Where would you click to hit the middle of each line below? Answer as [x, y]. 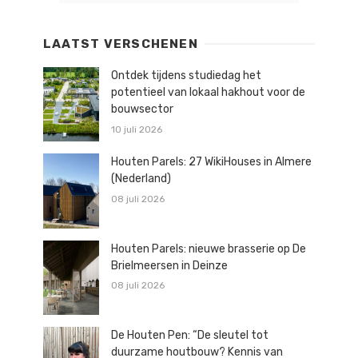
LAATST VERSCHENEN [121, 44]
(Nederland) [141, 179]
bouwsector [142, 109]
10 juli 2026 [137, 129]
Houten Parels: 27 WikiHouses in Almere [211, 162]
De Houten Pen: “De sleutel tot [190, 335]
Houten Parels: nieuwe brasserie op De [209, 249]
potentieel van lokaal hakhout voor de [208, 92]
